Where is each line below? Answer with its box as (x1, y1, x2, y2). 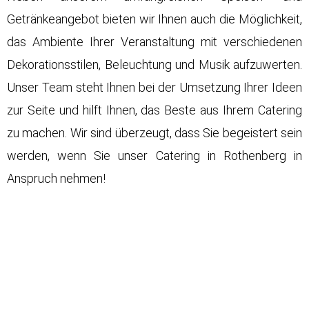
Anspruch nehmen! (7, 171, 106, 186)
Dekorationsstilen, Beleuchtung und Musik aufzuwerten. (7, 57, 302, 72)
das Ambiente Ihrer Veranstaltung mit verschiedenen (7, 34, 302, 50)
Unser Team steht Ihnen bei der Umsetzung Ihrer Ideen (7, 80, 302, 95)
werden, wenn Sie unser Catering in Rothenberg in (7, 148, 302, 163)
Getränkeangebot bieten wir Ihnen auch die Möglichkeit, (7, 12, 302, 27)
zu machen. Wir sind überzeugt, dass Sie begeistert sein (7, 126, 302, 141)
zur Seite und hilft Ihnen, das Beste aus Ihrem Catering (7, 103, 302, 118)
